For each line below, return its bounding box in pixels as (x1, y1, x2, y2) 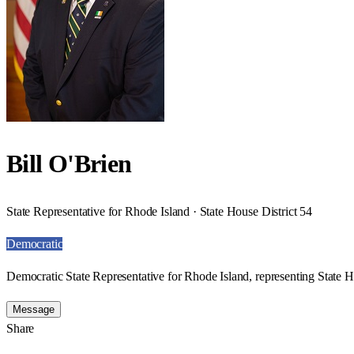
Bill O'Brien (6, 149, 132, 179)
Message (13, 303, 55, 315)
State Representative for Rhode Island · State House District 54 (6, 204, 312, 218)
